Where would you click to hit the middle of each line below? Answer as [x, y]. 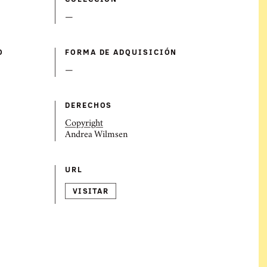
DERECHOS [89, 105]
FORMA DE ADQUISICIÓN [121, 52]
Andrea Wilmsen [96, 135]
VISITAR [91, 191]
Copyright [84, 124]
